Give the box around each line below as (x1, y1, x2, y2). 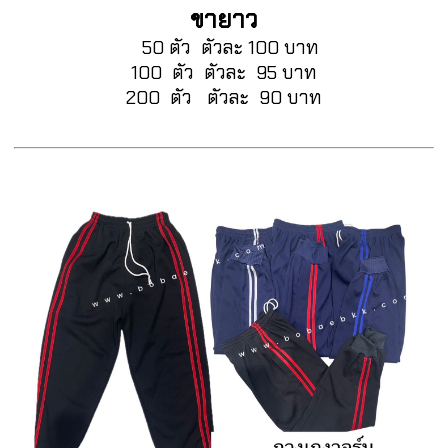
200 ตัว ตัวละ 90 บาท (126, 85, 322, 110)
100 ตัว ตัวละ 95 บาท (131, 60, 317, 85)
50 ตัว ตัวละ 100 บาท (141, 35, 319, 60)
